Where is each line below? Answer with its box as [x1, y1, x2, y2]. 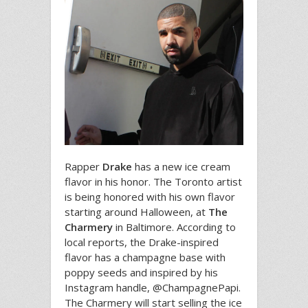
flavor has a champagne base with [65, 250, 225, 264]
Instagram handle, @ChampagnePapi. [65, 280, 241, 294]
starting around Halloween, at [65, 204, 206, 219]
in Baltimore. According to [113, 219, 236, 234]
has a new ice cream [132, 159, 230, 173]
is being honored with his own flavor [65, 189, 235, 203]
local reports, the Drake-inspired [65, 234, 219, 249]
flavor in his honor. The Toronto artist [65, 174, 242, 188]
